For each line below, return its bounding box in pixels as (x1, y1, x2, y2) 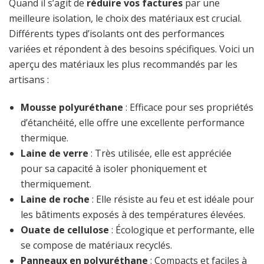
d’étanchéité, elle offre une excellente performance (21, 115, 245, 129)
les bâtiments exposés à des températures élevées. (21, 207, 245, 221)
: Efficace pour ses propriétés (123, 100, 253, 114)
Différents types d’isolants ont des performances (9, 27, 225, 40)
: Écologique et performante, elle (109, 223, 255, 236)
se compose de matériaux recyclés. (21, 238, 172, 252)
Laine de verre (21, 146, 88, 160)
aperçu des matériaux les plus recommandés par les (9, 57, 237, 71)
